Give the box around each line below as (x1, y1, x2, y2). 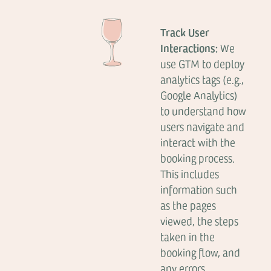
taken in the (160, 229, 215, 244)
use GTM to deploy (160, 56, 245, 71)
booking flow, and (160, 245, 241, 260)
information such (160, 182, 238, 197)
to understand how (160, 103, 247, 118)
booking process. (160, 151, 235, 165)
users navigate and (160, 119, 245, 134)
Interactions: (160, 40, 218, 55)
